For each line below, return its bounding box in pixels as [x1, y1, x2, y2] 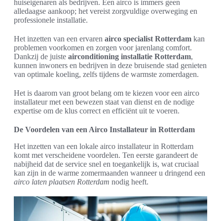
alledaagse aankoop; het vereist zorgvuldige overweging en [14, 7, 197, 16]
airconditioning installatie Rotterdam [68, 52, 191, 61]
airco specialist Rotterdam [105, 35, 191, 43]
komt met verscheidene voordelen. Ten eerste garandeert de [14, 151, 198, 160]
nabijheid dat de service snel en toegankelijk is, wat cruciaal [14, 160, 199, 169]
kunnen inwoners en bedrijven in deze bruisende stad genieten [14, 61, 207, 70]
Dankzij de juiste [14, 52, 68, 61]
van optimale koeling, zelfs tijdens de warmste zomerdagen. [14, 70, 199, 79]
